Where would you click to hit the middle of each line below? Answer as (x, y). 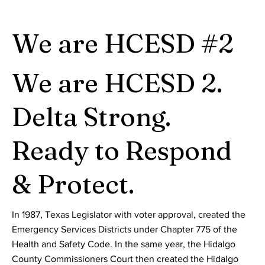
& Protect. (73, 184)
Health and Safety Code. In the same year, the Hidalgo (124, 244)
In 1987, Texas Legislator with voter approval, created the (129, 215)
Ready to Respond (122, 151)
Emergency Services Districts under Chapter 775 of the (125, 230)
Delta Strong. (92, 117)
